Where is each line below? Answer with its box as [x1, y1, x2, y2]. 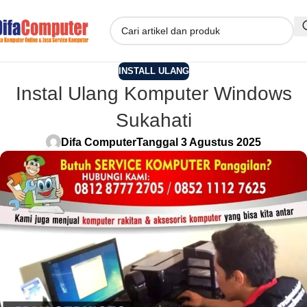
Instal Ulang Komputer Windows [15, 82, 292, 104]
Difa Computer [61, 136, 136, 148]
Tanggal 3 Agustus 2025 [136, 136, 261, 148]
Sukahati [115, 109, 192, 131]
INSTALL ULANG [118, 66, 189, 76]
